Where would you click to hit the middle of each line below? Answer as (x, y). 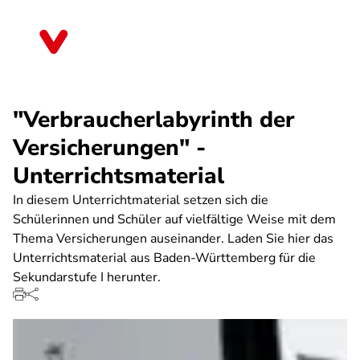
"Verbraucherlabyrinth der (154, 120)
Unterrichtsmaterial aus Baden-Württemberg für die (164, 258)
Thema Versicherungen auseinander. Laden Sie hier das (173, 239)
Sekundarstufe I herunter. (87, 277)
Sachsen (107, 47)
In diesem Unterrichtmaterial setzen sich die (141, 200)
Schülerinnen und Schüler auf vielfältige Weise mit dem (174, 219)
